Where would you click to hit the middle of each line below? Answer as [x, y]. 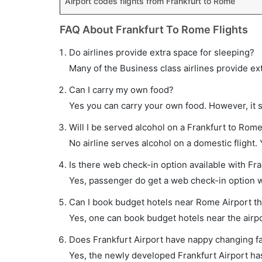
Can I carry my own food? [121, 90]
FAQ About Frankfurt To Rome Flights [154, 30]
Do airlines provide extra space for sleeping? [162, 52]
